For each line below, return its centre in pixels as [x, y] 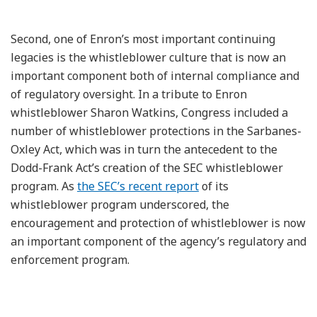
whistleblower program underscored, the [120, 204]
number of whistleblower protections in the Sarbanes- [156, 131]
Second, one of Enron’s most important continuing [143, 39]
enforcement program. [70, 259]
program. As [44, 186]
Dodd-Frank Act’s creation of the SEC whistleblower [147, 167]
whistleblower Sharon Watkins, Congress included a [149, 112]
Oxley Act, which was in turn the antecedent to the [144, 149]
